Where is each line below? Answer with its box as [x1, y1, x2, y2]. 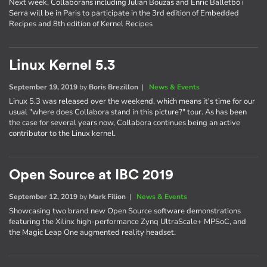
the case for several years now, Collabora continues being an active [9, 117, 240, 129]
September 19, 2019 [9, 82, 77, 92]
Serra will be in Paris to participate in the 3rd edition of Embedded [9, 8, 239, 19]
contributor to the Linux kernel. [9, 128, 116, 139]
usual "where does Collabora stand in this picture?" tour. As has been [9, 107, 247, 118]
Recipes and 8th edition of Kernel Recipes [9, 18, 153, 30]
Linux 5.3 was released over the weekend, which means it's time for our [9, 96, 255, 107]
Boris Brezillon [89, 82, 138, 92]
